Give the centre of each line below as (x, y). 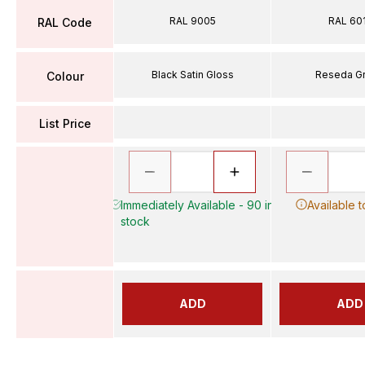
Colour (65, 76)
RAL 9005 (192, 20)
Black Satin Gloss (192, 74)
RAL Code (65, 22)
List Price (65, 123)
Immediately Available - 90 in (197, 204)
